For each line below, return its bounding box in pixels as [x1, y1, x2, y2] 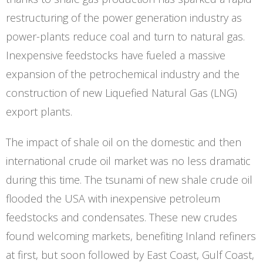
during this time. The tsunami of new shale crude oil [6, 172, 252, 187]
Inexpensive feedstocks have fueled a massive [6, 48, 225, 62]
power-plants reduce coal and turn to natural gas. [6, 29, 245, 43]
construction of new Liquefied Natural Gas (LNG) [6, 85, 237, 100]
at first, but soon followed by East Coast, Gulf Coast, [6, 247, 254, 262]
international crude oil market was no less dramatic [6, 153, 251, 168]
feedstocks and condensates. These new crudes [6, 210, 237, 224]
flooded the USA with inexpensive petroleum [6, 191, 220, 205]
